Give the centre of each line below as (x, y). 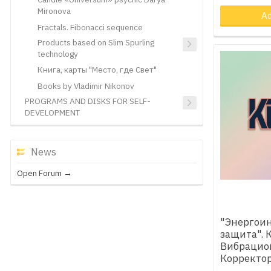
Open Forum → (45, 173)
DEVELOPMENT (52, 112)
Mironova (54, 11)
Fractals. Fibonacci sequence (90, 27)
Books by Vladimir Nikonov (86, 86)
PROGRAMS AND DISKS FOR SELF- (87, 101)
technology (57, 54)
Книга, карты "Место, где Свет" (97, 70)
